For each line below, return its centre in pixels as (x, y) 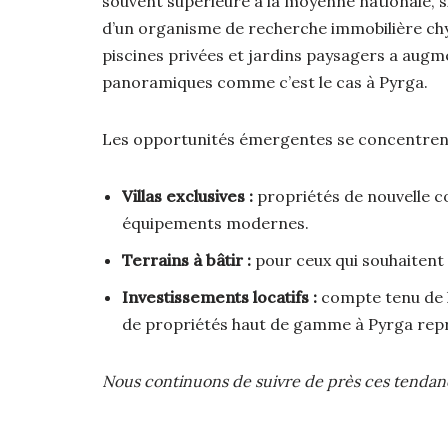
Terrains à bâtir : (186, 259)
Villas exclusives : (187, 195)
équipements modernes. (215, 222)
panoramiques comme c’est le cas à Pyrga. (265, 81)
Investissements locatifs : (219, 296)
